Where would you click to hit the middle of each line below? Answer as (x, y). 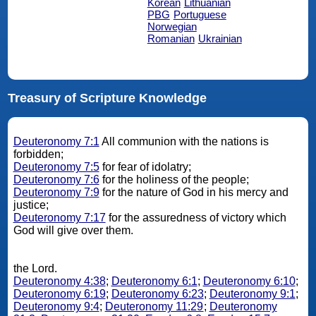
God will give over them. (74, 230)
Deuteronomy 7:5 (56, 166)
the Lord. (36, 268)
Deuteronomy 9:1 (252, 293)
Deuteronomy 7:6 (56, 179)
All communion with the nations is (184, 141)
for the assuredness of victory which (196, 217)
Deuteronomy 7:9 (56, 192)
